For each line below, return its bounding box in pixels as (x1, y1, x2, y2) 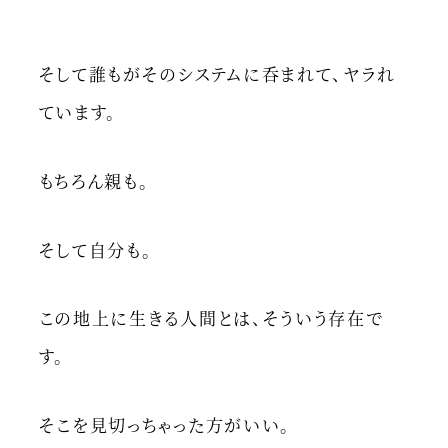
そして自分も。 (38, 236, 153, 262)
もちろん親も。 (38, 167, 150, 193)
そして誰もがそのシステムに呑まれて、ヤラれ (38, 61, 396, 87)
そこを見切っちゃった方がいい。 (38, 411, 292, 437)
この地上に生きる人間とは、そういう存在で (38, 305, 384, 331)
